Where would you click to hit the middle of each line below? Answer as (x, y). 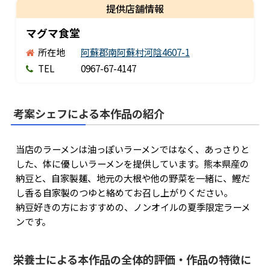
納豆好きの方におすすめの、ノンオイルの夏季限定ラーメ (133, 207)
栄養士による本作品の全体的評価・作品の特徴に (132, 259)
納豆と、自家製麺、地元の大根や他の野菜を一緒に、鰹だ (133, 178)
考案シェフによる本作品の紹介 (89, 113)
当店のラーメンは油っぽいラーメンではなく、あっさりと (132, 149)
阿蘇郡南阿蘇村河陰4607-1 (135, 52)
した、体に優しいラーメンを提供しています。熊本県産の (132, 164)
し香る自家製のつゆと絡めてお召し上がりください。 (124, 193)
